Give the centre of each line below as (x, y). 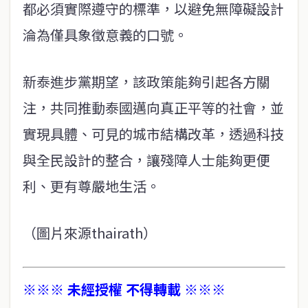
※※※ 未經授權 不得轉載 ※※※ (124, 289)
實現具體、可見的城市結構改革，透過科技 (153, 134)
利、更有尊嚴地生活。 (91, 186)
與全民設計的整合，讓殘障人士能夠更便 (146, 160)
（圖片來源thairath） (90, 233)
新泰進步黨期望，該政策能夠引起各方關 (146, 81)
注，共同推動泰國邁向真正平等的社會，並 (153, 108)
